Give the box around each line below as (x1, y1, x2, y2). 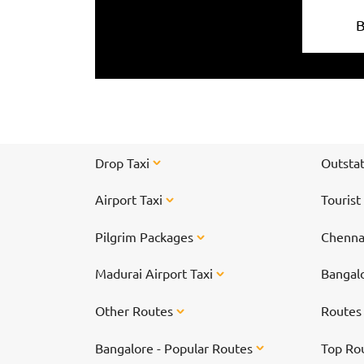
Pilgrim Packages (95, 227, 197, 245)
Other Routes (95, 301, 176, 318)
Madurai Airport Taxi (95, 265, 216, 282)
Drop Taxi (95, 154, 153, 171)
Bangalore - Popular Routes (95, 339, 256, 356)
